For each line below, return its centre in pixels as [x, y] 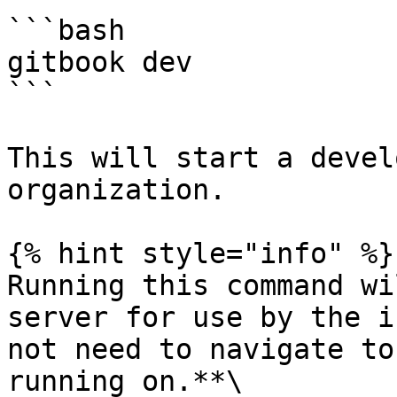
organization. [117, 190]
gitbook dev [100, 62]
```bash [66, 30]
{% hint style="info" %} [201, 253]
